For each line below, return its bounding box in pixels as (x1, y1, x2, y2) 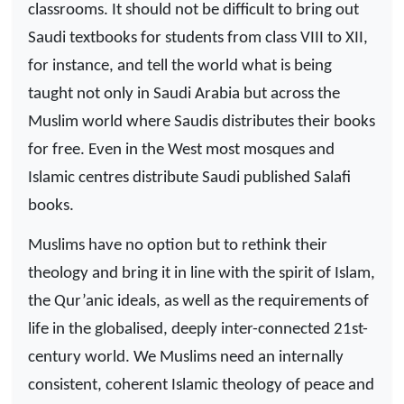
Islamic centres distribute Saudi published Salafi (28, 169, 351, 187)
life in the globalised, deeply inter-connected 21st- (28, 321, 368, 339)
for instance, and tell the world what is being (28, 57, 332, 75)
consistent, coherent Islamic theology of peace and (28, 377, 374, 395)
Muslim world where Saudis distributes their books (28, 113, 375, 131)
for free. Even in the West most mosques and (28, 141, 335, 159)
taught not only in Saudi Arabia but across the (28, 85, 340, 103)
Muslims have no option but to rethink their (28, 237, 327, 255)
